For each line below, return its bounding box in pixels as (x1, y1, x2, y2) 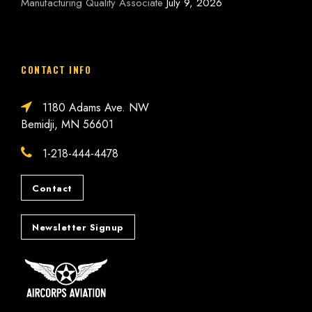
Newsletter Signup (32, 221, 124, 235)
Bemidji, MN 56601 (21, 116, 114, 133)
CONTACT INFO (21, 63, 91, 77)
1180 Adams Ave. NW (39, 100, 149, 116)
